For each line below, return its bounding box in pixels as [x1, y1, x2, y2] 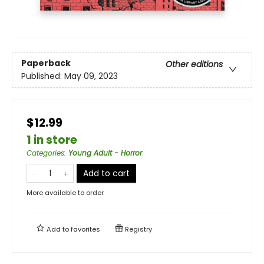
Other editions [166, 58, 223, 71]
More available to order [27, 187, 104, 197]
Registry [123, 224, 152, 234]
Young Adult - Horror [68, 147, 142, 158]
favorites [71, 224, 100, 234]
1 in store [27, 131, 77, 148]
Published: [21, 70, 64, 82]
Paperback [21, 57, 71, 70]
